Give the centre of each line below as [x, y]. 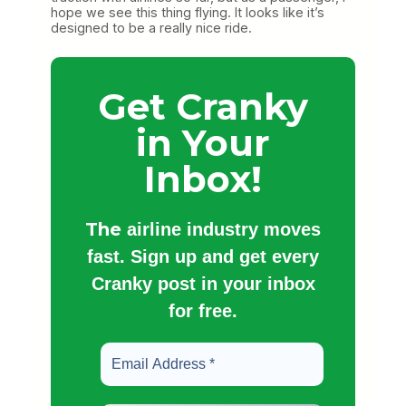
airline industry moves [224, 229]
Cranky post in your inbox [203, 283]
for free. [203, 310]
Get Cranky [203, 106]
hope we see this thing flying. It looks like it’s [188, 12]
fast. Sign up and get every [203, 256]
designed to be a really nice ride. [151, 27]
